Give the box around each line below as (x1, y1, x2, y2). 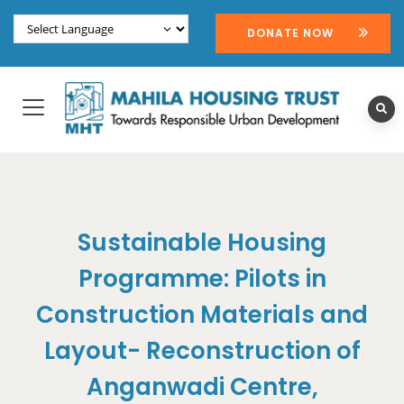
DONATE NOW (247, 25, 334, 41)
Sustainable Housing (78, 226, 326, 260)
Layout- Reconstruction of (43, 335, 361, 368)
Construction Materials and (36, 298, 368, 332)
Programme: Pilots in (78, 262, 326, 296)
